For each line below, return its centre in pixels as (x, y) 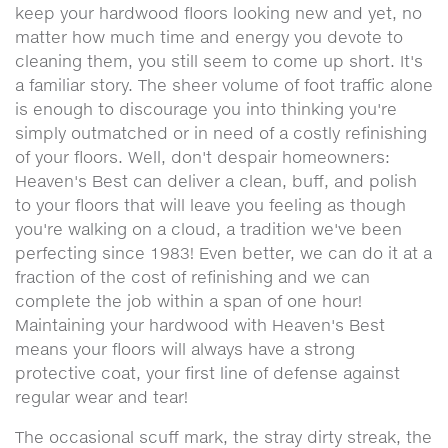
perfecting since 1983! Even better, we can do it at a (223, 253)
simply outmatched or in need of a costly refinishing (221, 133)
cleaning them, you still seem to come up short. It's (219, 61)
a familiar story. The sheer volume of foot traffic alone (224, 85)
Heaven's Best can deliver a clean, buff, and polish (216, 181)
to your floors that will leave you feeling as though (210, 205)
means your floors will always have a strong (185, 349)
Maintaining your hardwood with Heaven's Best (200, 325)
